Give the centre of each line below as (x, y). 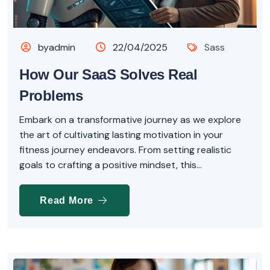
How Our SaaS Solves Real (108, 75)
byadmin (56, 48)
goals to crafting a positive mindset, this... (111, 165)
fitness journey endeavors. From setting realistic (125, 150)
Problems (51, 96)
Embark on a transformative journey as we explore (130, 120)
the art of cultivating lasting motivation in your (121, 135)
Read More (68, 201)
